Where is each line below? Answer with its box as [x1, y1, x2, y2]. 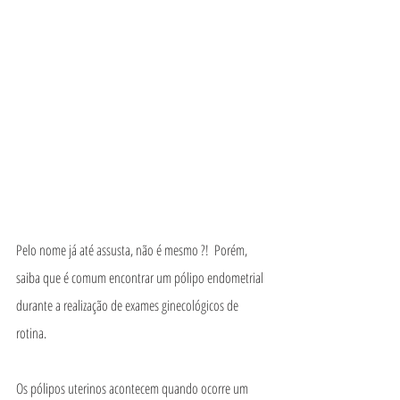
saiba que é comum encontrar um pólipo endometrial [16, 268, 266, 287]
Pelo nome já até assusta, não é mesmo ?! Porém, [16, 240, 250, 260]
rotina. [16, 323, 49, 343]
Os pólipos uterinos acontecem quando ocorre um [16, 379, 251, 398]
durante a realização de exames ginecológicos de [16, 296, 241, 315]
